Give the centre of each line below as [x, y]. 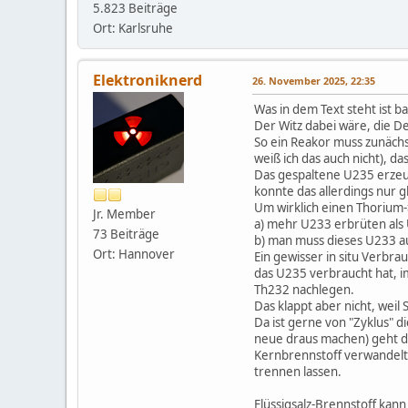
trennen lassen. [298, 371]
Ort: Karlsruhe [133, 28]
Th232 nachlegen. [304, 289]
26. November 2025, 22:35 [314, 80]
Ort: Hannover [134, 254]
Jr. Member [124, 214]
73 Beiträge [126, 234]
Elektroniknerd [148, 80]
